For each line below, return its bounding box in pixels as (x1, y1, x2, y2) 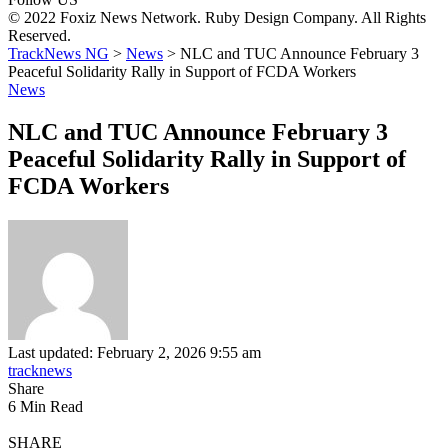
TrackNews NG (8, 44, 109, 62)
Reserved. (8, 26, 71, 44)
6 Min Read (8, 397, 83, 415)
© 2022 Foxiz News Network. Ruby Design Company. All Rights (8, 8, 426, 26)
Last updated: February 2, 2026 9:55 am (8, 343, 261, 361)
